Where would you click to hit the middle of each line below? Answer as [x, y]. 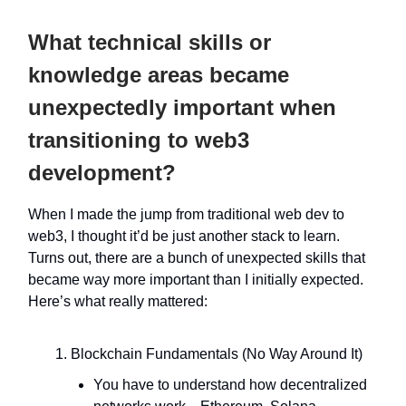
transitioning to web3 [139, 140]
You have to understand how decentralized [230, 384]
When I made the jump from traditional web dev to [186, 214]
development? [102, 172]
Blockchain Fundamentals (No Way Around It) [217, 353]
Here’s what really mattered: [118, 301]
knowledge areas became [159, 74]
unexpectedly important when [182, 107]
